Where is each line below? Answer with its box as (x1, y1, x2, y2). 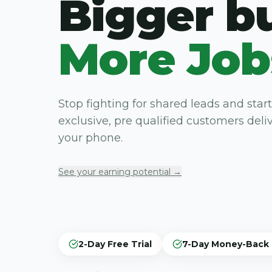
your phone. (58, 131, 123, 144)
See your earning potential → (58, 166, 182, 177)
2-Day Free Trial (78, 238, 152, 250)
